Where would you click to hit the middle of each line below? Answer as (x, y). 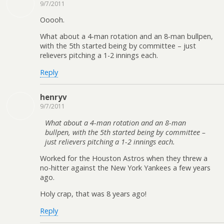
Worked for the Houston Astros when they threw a (124, 158)
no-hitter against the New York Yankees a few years (125, 167)
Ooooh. (52, 19)
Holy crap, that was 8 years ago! (93, 194)
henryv (53, 97)
